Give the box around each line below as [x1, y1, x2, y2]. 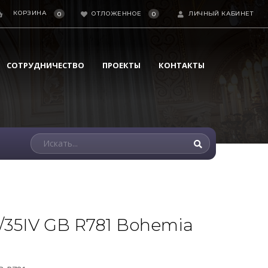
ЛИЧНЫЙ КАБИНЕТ [188, 9, 254, 17]
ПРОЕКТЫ [102, 60, 141, 71]
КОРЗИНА [13, 9, 47, 17]
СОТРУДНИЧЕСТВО [7, 60, 84, 71]
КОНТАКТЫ [159, 60, 205, 71]
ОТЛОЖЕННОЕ [92, 9, 142, 17]
